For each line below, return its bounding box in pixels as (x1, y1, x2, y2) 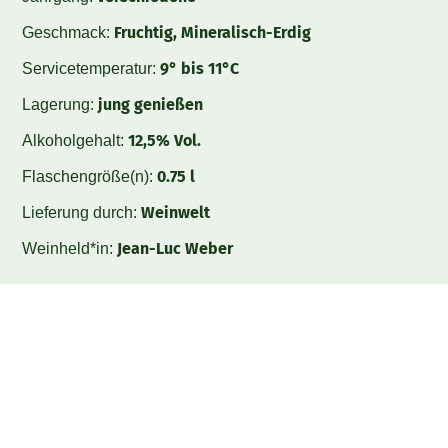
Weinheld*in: (22, 239, 118, 257)
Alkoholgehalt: (22, 131, 129, 149)
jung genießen (98, 94, 204, 114)
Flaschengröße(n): (22, 167, 158, 185)
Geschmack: (22, 23, 115, 41)
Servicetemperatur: (22, 59, 161, 77)
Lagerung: (22, 95, 99, 113)
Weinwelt (141, 202, 211, 222)
